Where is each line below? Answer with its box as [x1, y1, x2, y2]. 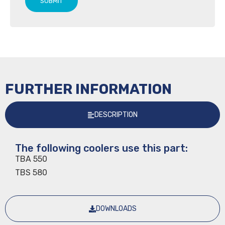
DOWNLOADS [95, 204, 137, 213]
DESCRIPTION [94, 110, 138, 119]
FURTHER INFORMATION [5, 81, 172, 97]
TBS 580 [15, 168, 47, 177]
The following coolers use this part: [15, 142, 188, 154]
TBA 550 [15, 154, 47, 164]
